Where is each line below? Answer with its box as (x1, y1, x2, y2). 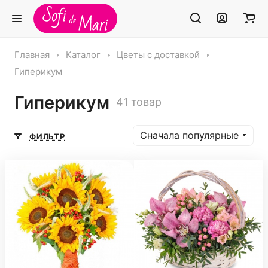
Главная (14, 50, 50, 60)
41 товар (116, 95, 162, 108)
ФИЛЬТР (29, 131, 65, 141)
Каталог (66, 50, 100, 60)
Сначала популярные (140, 130, 239, 141)
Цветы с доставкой (117, 50, 200, 60)
